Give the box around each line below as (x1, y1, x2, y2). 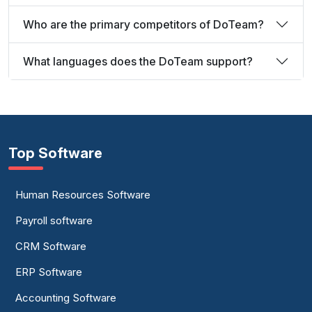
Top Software (8, 145, 102, 162)
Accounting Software (15, 291, 116, 304)
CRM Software (15, 240, 86, 253)
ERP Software (15, 265, 82, 279)
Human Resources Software (15, 188, 150, 201)
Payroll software (15, 214, 93, 227)
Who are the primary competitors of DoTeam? (23, 17, 264, 31)
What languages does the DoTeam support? (23, 54, 253, 68)
